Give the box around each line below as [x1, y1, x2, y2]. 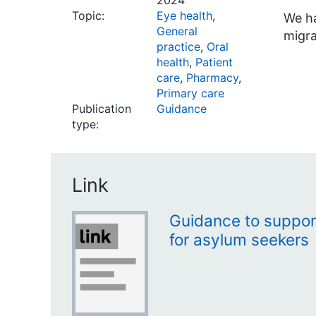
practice [157, 39, 200, 54]
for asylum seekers [169, 230, 309, 250]
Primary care [157, 86, 224, 100]
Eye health [157, 8, 212, 23]
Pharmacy [186, 71, 238, 85]
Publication [72, 102, 131, 116]
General [157, 24, 197, 38]
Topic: [72, 8, 104, 23]
